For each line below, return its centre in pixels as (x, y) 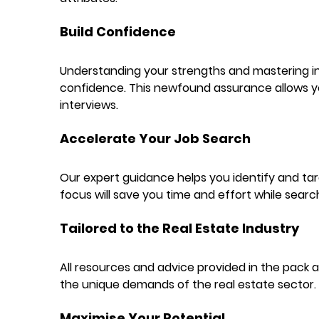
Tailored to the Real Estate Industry (179, 228)
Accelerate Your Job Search (155, 138)
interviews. (89, 105)
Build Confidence (117, 31)
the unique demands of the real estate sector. (188, 284)
